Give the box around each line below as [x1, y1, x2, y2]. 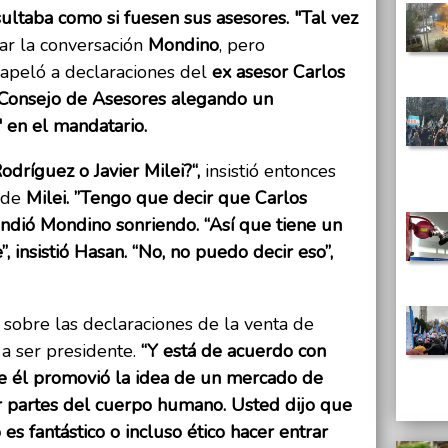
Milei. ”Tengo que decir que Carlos [26, 186, 307, 211]
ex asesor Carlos [212, 60, 345, 85]
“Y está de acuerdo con [141, 339, 326, 364]
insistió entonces [205, 159, 336, 184]
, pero [219, 33, 265, 58]
